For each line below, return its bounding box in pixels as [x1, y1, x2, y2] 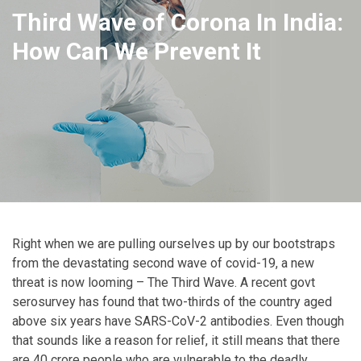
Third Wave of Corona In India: [12, 7, 343, 36]
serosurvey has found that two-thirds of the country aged [12, 293, 332, 309]
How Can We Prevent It [12, 36, 261, 65]
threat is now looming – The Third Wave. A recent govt [12, 274, 315, 290]
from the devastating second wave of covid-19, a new [12, 255, 314, 271]
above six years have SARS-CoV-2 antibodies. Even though [12, 313, 344, 329]
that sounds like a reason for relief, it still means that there [12, 332, 340, 348]
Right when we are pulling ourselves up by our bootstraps [12, 235, 335, 251]
